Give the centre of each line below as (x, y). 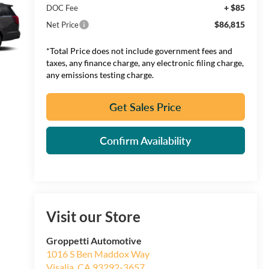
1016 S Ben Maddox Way (98, 254)
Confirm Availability (146, 140)
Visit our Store (93, 217)
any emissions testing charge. (100, 74)
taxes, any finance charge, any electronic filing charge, (145, 62)
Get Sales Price (146, 107)
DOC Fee (62, 8)
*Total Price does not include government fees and (139, 50)
